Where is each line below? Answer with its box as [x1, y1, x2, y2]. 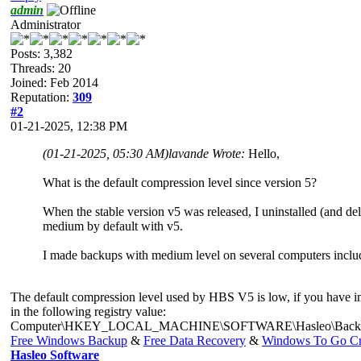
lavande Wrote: [168, 146, 248, 160]
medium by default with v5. [43, 218, 183, 233]
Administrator [10, 17, 81, 31]
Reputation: [10, 89, 73, 104]
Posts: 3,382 [10, 46, 73, 60]
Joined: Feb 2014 [10, 75, 98, 89]
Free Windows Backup [10, 333, 127, 347]
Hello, [248, 146, 280, 160]
